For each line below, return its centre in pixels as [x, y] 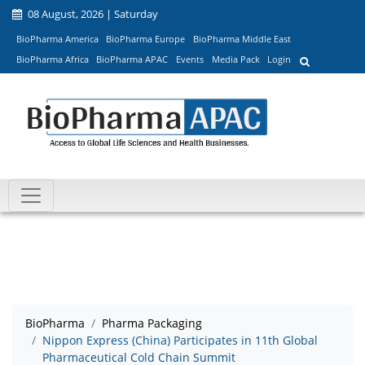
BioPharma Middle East [242, 38]
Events [189, 59]
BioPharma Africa [52, 59]
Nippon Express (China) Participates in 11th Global [180, 341]
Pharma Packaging [152, 323]
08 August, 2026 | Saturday [92, 14]
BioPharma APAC [132, 59]
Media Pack [235, 59]
